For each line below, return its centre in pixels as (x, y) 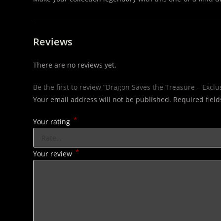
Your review (54, 154)
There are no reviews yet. (75, 65)
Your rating (53, 122)
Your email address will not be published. (102, 99)
